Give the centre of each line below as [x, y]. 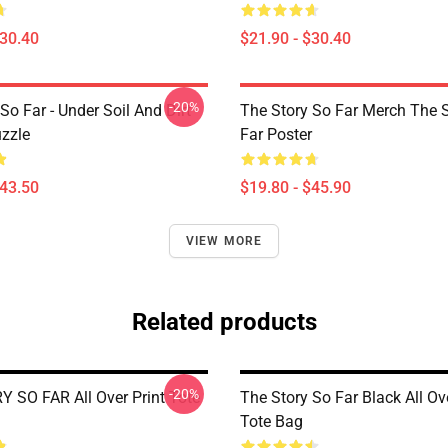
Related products [224, 322]
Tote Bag [271, 421]
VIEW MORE [224, 241]
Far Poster [276, 134]
